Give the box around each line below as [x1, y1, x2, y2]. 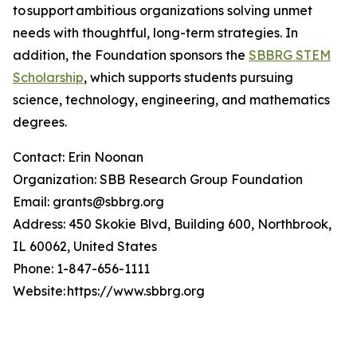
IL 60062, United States [13, 238, 160, 254]
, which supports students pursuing [84, 69, 293, 85]
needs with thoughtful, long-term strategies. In [13, 25, 298, 41]
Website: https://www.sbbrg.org [13, 283, 208, 299]
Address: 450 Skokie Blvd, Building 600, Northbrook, [13, 216, 331, 232]
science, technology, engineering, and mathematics [13, 92, 330, 108]
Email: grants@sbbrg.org [13, 194, 167, 210]
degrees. [13, 114, 70, 130]
